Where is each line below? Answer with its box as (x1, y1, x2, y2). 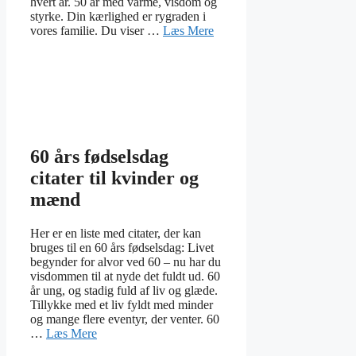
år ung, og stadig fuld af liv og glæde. (30, 284, 218, 298)
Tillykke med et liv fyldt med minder (30, 298, 213, 312)
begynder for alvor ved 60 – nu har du (30, 255, 221, 269)
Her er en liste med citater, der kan (30, 226, 201, 241)
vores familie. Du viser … (30, 24, 163, 38)
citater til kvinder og (30, 168, 199, 189)
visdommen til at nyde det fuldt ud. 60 (30, 269, 220, 284)
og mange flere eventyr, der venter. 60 (30, 312, 219, 327)
